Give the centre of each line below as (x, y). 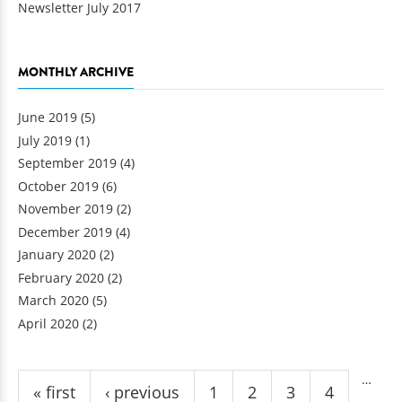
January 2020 (57, 255)
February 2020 (61, 277)
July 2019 (45, 140)
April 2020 (48, 323)
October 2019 (58, 186)
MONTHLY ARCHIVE (76, 72)
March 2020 (53, 301)
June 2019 (48, 118)
